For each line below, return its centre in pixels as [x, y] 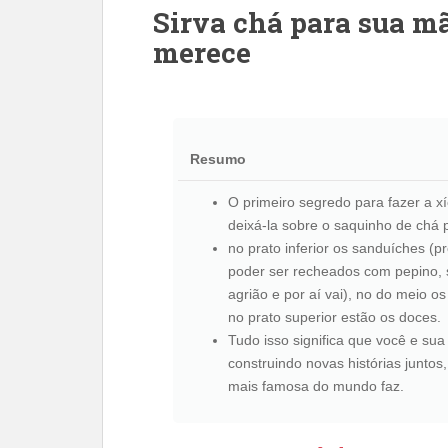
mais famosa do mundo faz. [316, 386]
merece [202, 52]
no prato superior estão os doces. [334, 317]
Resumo [218, 159]
